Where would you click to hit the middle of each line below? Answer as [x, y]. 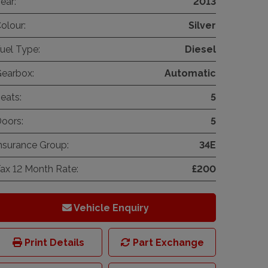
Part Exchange [167, 243]
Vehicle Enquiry [110, 208]
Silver [202, 26]
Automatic [190, 74]
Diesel [200, 50]
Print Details [53, 243]
